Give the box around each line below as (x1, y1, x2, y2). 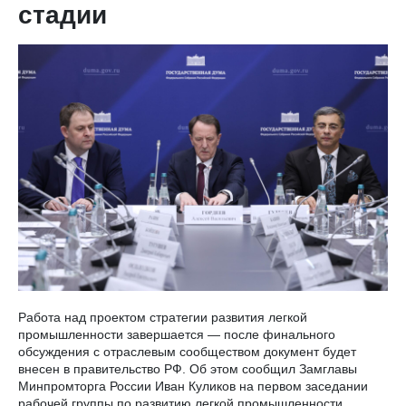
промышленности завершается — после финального (18, 327, 335, 342)
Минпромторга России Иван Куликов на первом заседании (18, 379, 368, 393)
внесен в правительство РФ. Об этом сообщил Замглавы (18, 362, 357, 376)
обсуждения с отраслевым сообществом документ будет (18, 344, 356, 359)
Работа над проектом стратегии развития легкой (18, 310, 307, 324)
